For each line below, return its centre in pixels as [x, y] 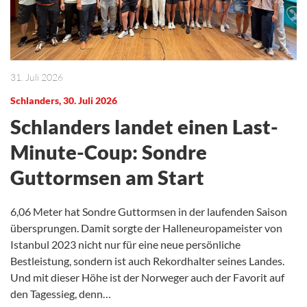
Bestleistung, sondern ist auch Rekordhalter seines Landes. [147, 260]
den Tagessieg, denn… [61, 293]
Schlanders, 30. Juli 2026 [64, 100]
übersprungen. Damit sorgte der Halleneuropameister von [146, 228]
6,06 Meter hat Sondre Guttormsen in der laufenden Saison [149, 211]
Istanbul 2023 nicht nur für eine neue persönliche [125, 244]
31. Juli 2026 [37, 77]
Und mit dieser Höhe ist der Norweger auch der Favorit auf [147, 277]
